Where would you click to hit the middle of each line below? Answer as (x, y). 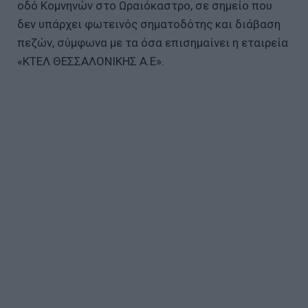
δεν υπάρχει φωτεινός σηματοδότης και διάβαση (149, 24)
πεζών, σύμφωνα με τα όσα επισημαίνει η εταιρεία (153, 42)
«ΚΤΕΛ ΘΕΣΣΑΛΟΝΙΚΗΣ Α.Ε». (91, 61)
